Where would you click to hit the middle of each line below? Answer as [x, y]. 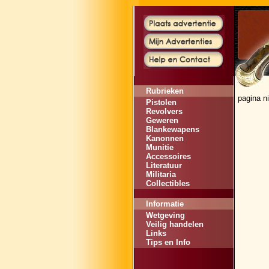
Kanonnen [165, 138]
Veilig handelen [175, 224]
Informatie [165, 204]
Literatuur [164, 165]
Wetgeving [165, 215]
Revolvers [164, 111]
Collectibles [168, 183]
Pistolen [161, 102]
